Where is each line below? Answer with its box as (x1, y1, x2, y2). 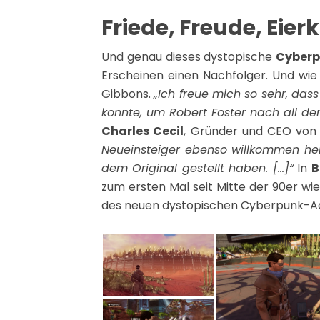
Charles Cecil (101, 122, 184, 139)
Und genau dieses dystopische (101, 48, 276, 65)
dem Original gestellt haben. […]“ (101, 159, 294, 176)
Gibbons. (101, 85, 154, 102)
